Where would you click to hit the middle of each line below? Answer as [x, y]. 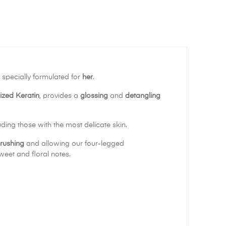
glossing [94, 96]
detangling [143, 96]
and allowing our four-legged [74, 144]
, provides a [60, 96]
